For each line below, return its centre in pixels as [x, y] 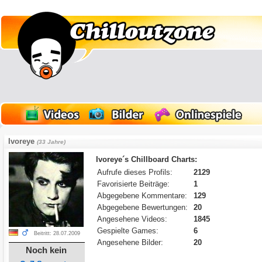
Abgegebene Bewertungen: [143, 207]
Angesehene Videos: [132, 219]
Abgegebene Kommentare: [142, 196]
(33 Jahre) [51, 142]
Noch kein [46, 250]
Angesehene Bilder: [130, 242]
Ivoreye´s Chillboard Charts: [147, 159]
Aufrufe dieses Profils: [135, 172]
